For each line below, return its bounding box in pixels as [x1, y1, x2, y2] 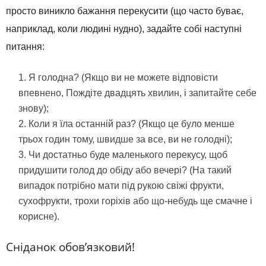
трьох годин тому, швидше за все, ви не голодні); [18, 134, 232, 145]
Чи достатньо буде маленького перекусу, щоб [28, 150, 227, 160]
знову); [18, 103, 49, 114]
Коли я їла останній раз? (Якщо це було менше [28, 119, 235, 129]
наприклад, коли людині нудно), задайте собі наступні [6, 24, 242, 34]
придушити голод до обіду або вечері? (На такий [18, 165, 232, 176]
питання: [6, 42, 45, 52]
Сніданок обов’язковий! [6, 239, 135, 255]
